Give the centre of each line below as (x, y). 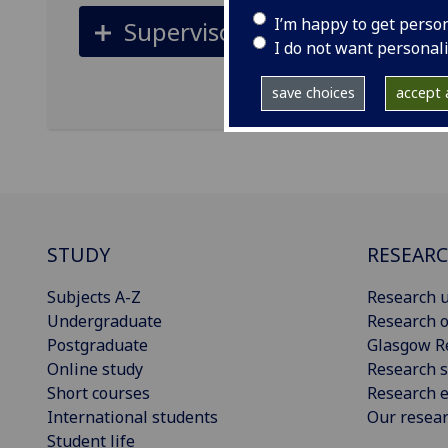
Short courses (98, 393)
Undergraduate (104, 321)
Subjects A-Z (94, 297)
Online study (95, 369)
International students (132, 417)
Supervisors (188, 31)
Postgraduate (97, 345)
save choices (313, 93)
